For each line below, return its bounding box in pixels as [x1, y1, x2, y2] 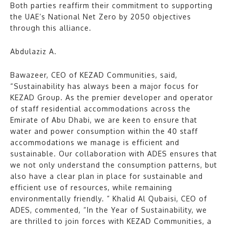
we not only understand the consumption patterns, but [10, 161, 217, 170]
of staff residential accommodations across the [10, 104, 191, 113]
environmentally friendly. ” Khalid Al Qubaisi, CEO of [10, 194, 207, 203]
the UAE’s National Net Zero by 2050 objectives [10, 12, 191, 21]
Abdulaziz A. [10, 47, 57, 56]
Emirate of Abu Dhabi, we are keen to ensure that [10, 116, 197, 125]
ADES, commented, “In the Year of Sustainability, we [10, 205, 207, 215]
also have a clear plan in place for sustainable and [10, 172, 203, 181]
